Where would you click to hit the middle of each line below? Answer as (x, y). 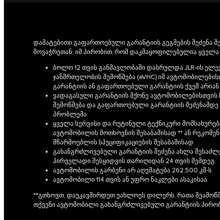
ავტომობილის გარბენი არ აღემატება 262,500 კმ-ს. (133, 170)
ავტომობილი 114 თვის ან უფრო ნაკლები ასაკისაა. (131, 179)
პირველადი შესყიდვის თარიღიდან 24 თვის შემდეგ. (135, 161)
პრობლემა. (71, 114)
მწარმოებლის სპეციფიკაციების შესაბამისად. (124, 142)
